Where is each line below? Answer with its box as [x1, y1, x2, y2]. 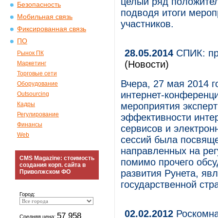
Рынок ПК [17, 50, 44, 56]
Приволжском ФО [19, 168, 71, 175]
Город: [19, 191, 35, 197]
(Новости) [125, 59, 169, 70]
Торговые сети [17, 70, 57, 77]
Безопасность [17, 1, 61, 8]
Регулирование [17, 111, 59, 118]
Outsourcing [17, 91, 49, 97]
